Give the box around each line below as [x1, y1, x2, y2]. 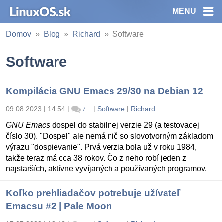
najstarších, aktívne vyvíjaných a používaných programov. [6, 165, 207, 173]
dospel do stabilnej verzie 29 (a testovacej [50, 121, 199, 130]
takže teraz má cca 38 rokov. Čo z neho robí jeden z [6, 154, 186, 163]
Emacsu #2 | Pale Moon [6, 201, 112, 212]
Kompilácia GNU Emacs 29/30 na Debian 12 [6, 86, 203, 96]
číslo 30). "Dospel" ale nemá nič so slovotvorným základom [6, 132, 213, 141]
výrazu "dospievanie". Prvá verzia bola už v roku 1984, [6, 143, 197, 152]
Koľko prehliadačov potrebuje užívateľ [6, 188, 180, 199]
